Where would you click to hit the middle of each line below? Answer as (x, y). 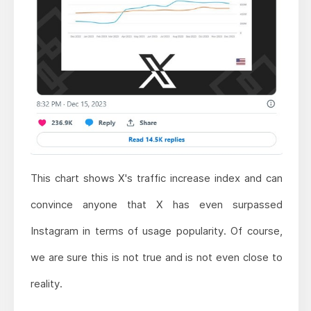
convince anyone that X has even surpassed (156, 204)
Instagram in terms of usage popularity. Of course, (156, 230)
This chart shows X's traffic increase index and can (156, 178)
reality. (46, 283)
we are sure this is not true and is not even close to (156, 257)
